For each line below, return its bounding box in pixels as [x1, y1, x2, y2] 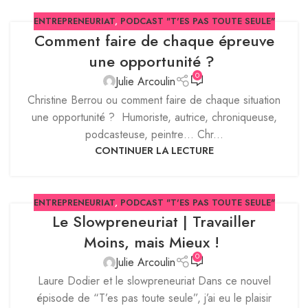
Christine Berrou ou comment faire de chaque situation [27, 91, 280, 108]
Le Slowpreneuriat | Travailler [52, 210, 256, 233]
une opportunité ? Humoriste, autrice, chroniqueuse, [31, 109, 277, 125]
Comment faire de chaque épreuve [34, 29, 274, 52]
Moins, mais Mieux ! [84, 231, 224, 254]
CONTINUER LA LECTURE [94, 143, 214, 157]
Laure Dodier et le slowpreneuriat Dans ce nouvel [37, 273, 271, 289]
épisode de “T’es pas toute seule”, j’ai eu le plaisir [36, 290, 272, 307]
